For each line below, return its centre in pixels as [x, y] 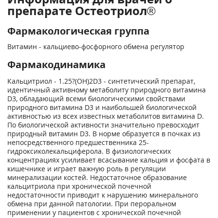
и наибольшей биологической [145, 107]
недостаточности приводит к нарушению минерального [103, 195]
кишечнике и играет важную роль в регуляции [87, 169]
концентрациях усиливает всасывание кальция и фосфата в [109, 160]
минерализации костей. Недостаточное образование [97, 177]
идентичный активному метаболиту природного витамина [107, 90]
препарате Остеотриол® [82, 10]
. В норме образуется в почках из [145, 134]
